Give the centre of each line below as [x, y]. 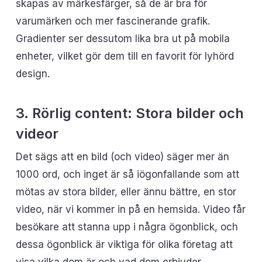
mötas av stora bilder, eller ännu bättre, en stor [126, 192]
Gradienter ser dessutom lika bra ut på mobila [123, 38]
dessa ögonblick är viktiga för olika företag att [124, 244]
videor [37, 134]
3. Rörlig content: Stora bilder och [130, 113]
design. [32, 73]
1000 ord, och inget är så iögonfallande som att [127, 174]
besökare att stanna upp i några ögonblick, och [127, 227]
